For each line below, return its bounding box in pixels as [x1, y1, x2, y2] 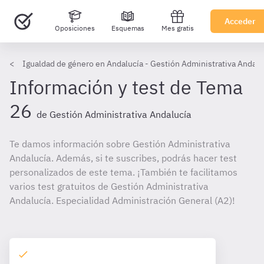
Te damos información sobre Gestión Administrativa [9, 138, 230, 150]
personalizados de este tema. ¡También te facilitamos [9, 166, 237, 178]
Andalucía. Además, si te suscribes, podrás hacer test [9, 152, 237, 164]
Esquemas [111, 24, 144, 32]
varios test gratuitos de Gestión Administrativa [9, 180, 209, 192]
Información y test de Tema [9, 75, 243, 100]
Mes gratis [161, 24, 194, 32]
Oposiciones [54, 24, 95, 32]
